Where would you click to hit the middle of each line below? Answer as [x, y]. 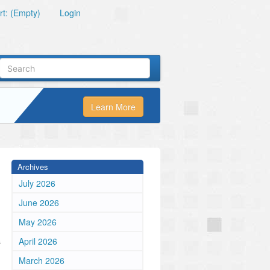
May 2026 [38, 222]
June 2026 [39, 202]
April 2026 [38, 241]
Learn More [113, 107]
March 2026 [42, 260]
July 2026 [37, 183]
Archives [33, 167]
